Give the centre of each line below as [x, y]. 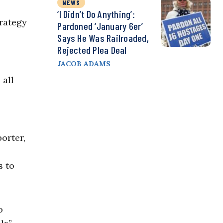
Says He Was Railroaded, [103, 38]
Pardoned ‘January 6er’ [100, 26]
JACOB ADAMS [84, 64]
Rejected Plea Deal [92, 50]
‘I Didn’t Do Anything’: [96, 14]
